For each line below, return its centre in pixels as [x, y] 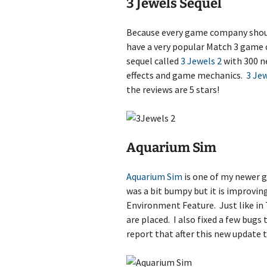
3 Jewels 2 [201, 61]
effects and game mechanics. [186, 75]
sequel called [153, 61]
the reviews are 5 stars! [173, 89]
